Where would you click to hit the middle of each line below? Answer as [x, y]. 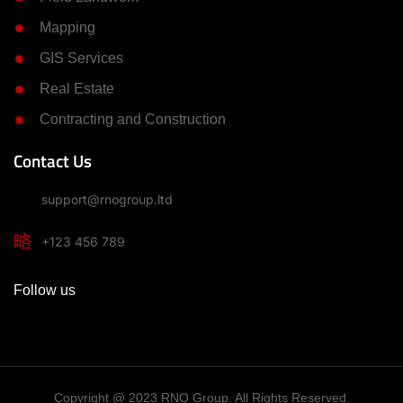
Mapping [68, 27]
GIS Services [82, 58]
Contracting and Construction [133, 119]
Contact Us [53, 161]
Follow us [45, 290]
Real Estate [77, 89]
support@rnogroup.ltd [107, 199]
